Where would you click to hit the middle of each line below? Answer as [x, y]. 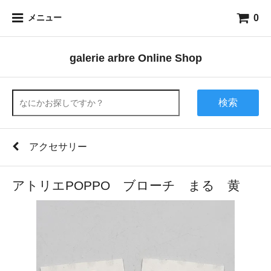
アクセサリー [58, 147]
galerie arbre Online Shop [135, 58]
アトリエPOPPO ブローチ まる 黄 [126, 185]
